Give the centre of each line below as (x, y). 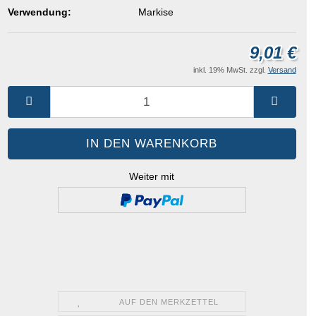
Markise (156, 12)
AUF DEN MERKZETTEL (169, 302)
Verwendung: (39, 12)
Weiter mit (152, 177)
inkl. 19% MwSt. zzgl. (230, 70)
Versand (282, 70)
